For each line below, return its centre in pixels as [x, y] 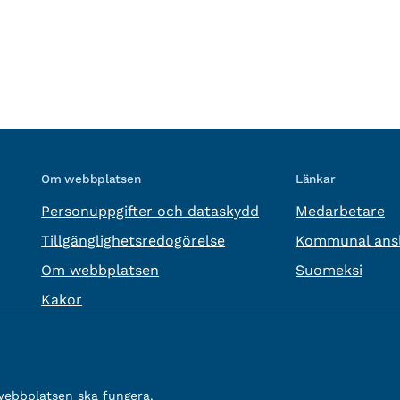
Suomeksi [329, 270]
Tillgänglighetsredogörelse [133, 240]
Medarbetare [340, 211]
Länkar [315, 178]
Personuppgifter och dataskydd [150, 211]
